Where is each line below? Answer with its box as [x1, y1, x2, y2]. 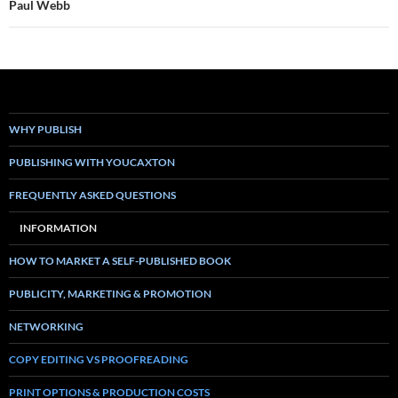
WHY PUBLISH [9, 123, 82, 136]
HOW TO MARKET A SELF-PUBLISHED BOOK [9, 254, 231, 267]
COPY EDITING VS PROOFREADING [9, 353, 188, 366]
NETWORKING [9, 320, 84, 333]
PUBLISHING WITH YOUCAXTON [9, 155, 175, 169]
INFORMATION [20, 221, 97, 235]
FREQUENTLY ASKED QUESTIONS [9, 188, 176, 202]
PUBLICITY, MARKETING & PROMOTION [9, 287, 211, 300]
